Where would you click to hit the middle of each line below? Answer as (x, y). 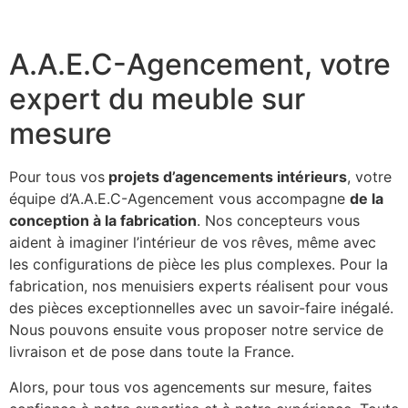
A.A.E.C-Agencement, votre (200, 65)
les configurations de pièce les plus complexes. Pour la (199, 265)
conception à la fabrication (103, 221)
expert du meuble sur (157, 99)
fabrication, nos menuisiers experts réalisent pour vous (199, 286)
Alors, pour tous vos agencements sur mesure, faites (190, 387)
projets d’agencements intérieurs (226, 177)
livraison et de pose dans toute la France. (152, 352)
